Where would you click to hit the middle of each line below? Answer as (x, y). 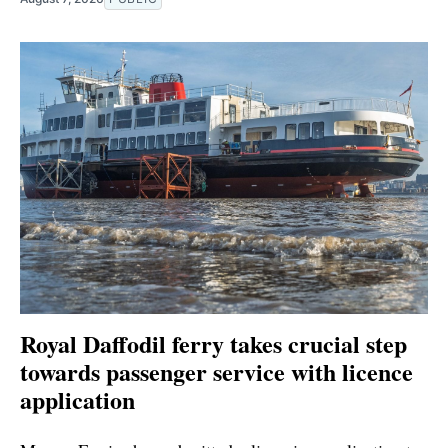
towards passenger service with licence (216, 371)
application (77, 399)
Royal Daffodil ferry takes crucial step (213, 343)
